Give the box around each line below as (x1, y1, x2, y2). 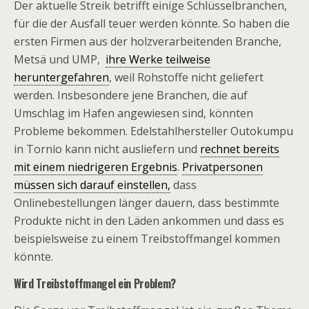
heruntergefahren (14, 70, 109, 85)
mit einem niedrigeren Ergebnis (14, 159, 177, 175)
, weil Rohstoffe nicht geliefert (109, 70, 263, 85)
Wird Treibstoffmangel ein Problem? (14, 275, 177, 292)
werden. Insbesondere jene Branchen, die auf (14, 88, 248, 103)
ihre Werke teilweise (106, 52, 210, 67)
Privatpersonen (182, 159, 263, 175)
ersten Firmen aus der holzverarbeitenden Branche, (14, 34, 281, 49)
